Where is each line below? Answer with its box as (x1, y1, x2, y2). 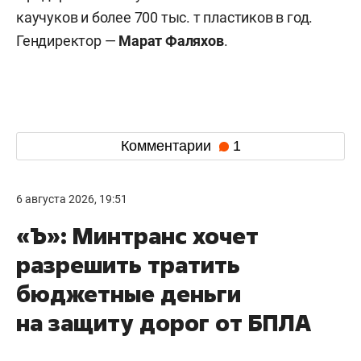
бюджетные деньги (16, 278, 241, 309)
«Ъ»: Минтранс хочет (16, 220, 259, 251)
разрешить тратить (16, 249, 240, 280)
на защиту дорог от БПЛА (16, 307, 311, 338)
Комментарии (120, 138, 215, 155)
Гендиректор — (16, 31, 119, 49)
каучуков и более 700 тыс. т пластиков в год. (16, 8, 313, 26)
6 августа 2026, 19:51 (16, 192, 127, 205)
